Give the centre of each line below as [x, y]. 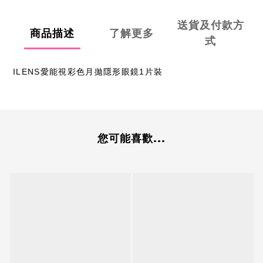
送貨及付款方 [210, 26]
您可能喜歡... [131, 139]
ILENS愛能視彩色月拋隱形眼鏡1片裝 [88, 72]
